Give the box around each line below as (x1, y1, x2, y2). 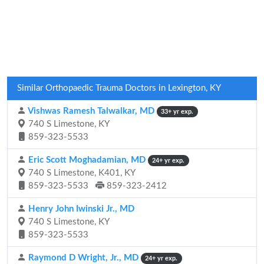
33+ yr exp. (161, 108, 194, 115)
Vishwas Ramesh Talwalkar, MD (26, 107, 154, 115)
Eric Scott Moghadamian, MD (26, 156, 146, 164)
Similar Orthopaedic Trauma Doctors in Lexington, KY (17, 84, 221, 93)
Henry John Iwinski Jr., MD (26, 204, 134, 213)
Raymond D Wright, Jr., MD (26, 253, 138, 262)
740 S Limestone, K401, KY (26, 169, 136, 177)
